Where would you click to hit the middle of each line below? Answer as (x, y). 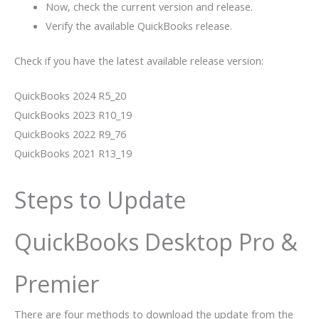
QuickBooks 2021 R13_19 (73, 153)
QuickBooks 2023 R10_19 (73, 115)
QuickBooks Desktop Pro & (156, 242)
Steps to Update (100, 200)
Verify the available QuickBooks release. (138, 26)
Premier (57, 284)
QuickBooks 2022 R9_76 (70, 134)
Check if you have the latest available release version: (139, 61)
